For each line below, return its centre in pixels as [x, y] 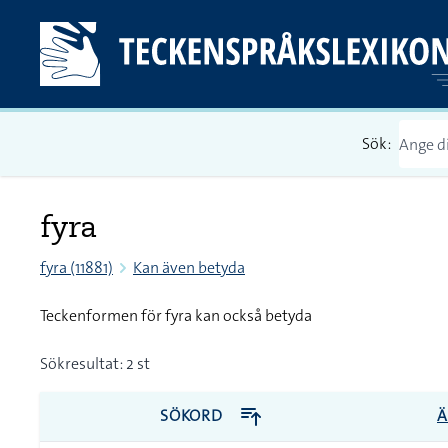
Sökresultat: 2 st [95, 363]
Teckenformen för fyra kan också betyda [176, 315]
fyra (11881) [76, 267]
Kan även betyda [189, 267]
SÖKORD [193, 415]
